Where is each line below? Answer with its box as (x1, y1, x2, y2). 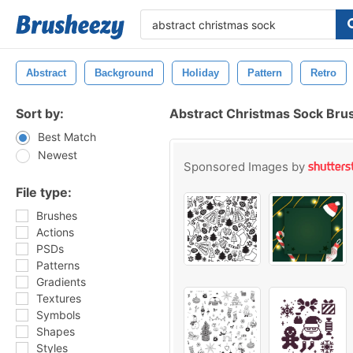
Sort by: (16, 106, 64, 121)
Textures (36, 292, 81, 305)
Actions (36, 225, 74, 239)
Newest (38, 148, 77, 162)
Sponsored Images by (184, 159, 308, 174)
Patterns (36, 258, 80, 272)
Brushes (36, 209, 77, 222)
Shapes (36, 325, 75, 338)
